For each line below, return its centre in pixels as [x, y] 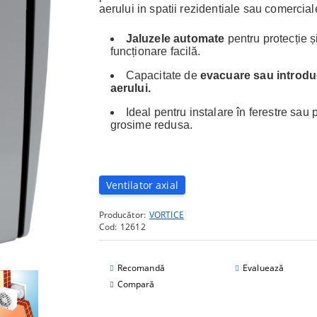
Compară [136, 284]
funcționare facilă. [155, 51]
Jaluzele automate [175, 39]
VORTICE [166, 215]
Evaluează [264, 268]
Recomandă [141, 268]
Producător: [122, 215]
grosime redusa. [151, 125]
